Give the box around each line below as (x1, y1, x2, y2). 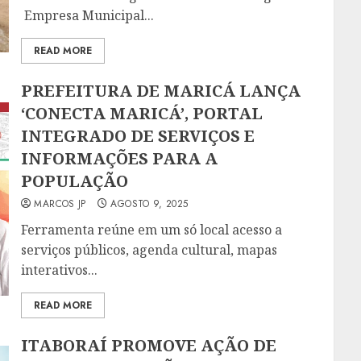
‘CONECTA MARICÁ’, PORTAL (21, 102, 263, 125)
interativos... (21, 261, 98, 280)
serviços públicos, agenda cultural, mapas (21, 241, 278, 259)
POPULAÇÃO (21, 170, 129, 193)
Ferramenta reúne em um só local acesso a (21, 221, 283, 239)
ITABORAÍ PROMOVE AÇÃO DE (21, 334, 277, 357)
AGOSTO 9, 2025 (110, 197, 189, 212)
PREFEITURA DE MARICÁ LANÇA (21, 80, 301, 102)
